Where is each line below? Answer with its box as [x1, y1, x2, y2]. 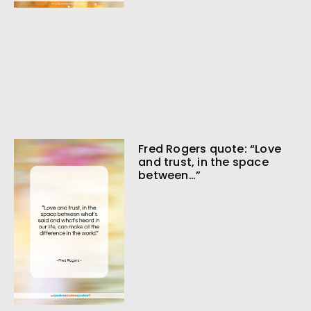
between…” [138, 167, 201, 184]
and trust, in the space [138, 154, 269, 171]
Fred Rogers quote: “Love [138, 141, 281, 158]
